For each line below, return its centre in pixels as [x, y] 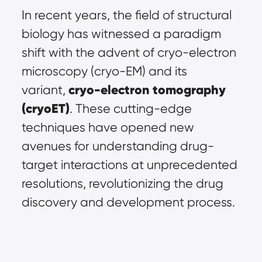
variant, [45, 90]
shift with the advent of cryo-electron [129, 52]
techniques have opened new [108, 127]
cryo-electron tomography [147, 90]
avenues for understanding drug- [118, 146]
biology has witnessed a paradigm [121, 34]
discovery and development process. [128, 202]
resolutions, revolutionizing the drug [122, 183]
